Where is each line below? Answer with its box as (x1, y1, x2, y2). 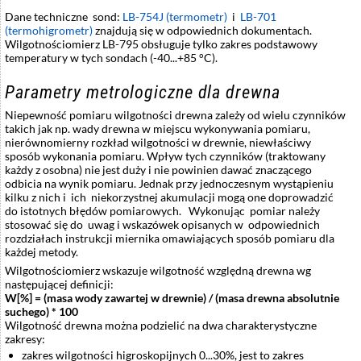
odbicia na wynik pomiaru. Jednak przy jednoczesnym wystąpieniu (5, 176, 334, 191)
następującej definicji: (5, 277, 114, 292)
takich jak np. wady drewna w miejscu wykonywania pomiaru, (5, 122, 310, 136)
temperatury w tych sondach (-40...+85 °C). (5, 51, 218, 65)
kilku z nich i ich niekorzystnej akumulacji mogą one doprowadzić (5, 190, 334, 205)
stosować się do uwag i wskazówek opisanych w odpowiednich (5, 218, 320, 232)
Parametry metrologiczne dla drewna (5, 82, 280, 103)
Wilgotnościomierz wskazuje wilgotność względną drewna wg (5, 263, 313, 278)
